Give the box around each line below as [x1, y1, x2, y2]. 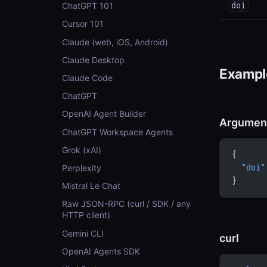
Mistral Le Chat [62, 181, 120, 191]
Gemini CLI [62, 228, 104, 238]
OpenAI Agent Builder [62, 108, 146, 119]
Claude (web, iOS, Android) [62, 36, 168, 47]
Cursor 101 [62, 18, 104, 29]
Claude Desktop [62, 54, 125, 65]
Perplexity [62, 162, 101, 173]
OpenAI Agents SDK [62, 246, 140, 256]
